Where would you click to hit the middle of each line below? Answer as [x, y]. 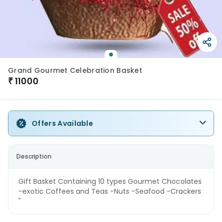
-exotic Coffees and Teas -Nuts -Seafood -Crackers [110, 191]
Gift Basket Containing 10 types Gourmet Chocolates [110, 181]
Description [34, 156]
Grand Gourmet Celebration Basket [75, 70]
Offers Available [63, 123]
